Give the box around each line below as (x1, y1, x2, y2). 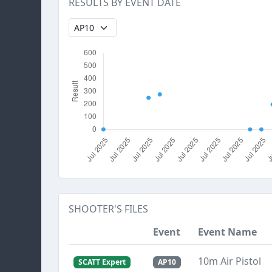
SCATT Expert (78, 257, 126, 267)
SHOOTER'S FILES (69, 202, 148, 216)
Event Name (198, 225, 257, 239)
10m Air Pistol (198, 254, 261, 268)
